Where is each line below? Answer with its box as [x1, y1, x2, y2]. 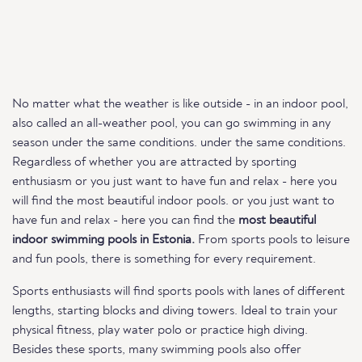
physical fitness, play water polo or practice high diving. [12, 324, 308, 337]
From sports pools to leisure [195, 234, 350, 246]
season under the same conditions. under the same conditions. [12, 137, 346, 149]
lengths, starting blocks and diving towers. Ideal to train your [12, 305, 338, 318]
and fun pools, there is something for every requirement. [12, 253, 316, 266]
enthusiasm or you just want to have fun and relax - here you [12, 175, 337, 188]
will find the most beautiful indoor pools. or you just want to [12, 195, 335, 208]
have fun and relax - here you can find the [12, 214, 238, 227]
